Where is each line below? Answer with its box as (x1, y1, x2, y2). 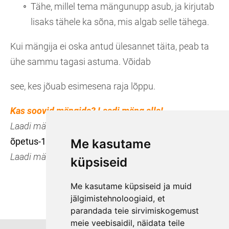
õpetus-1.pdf (10, 136, 62, 147)
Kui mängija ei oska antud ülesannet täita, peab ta (10, 41, 209, 52)
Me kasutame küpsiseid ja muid (70, 181, 192, 191)
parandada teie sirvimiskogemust (70, 205, 199, 216)
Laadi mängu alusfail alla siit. (10, 151, 125, 163)
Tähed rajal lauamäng (122, 121, 210, 132)
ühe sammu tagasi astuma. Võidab (10, 56, 151, 67)
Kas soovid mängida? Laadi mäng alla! (10, 105, 163, 117)
